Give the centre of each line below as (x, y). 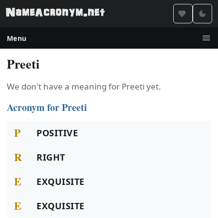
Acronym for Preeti (47, 107)
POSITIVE (57, 133)
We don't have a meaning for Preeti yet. (84, 86)
